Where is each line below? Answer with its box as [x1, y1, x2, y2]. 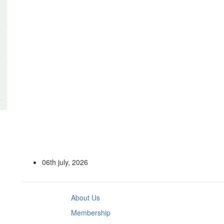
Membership [70, 207, 110, 217]
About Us [70, 192, 100, 202]
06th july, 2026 [42, 157, 88, 167]
